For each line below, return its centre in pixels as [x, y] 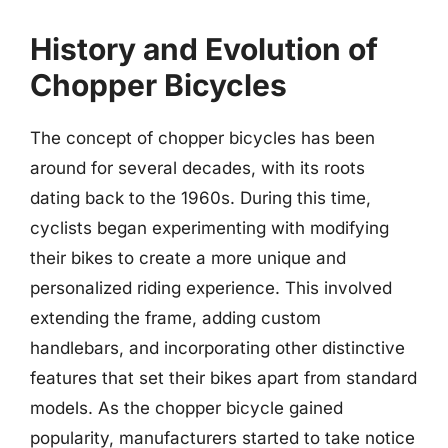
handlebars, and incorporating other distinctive [217, 347]
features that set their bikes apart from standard [223, 377]
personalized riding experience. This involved [211, 287]
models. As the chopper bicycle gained [186, 407]
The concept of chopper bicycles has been [202, 137]
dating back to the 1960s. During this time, [200, 197]
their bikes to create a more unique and [188, 257]
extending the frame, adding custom [175, 317]
